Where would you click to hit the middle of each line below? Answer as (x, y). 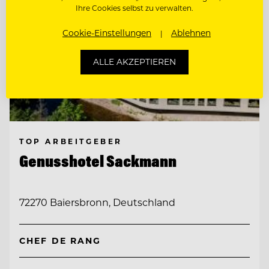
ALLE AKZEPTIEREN (134, 62)
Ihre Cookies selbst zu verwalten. (134, 8)
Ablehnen (191, 33)
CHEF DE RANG (60, 241)
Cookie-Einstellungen (107, 33)
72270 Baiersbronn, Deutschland (97, 202)
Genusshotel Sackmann (98, 161)
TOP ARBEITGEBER (71, 141)
